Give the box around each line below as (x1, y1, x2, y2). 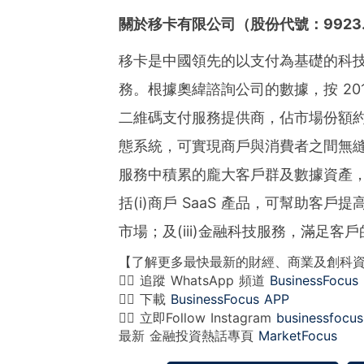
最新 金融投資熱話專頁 (118, 327, 258, 344)
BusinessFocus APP (170, 291, 289, 308)
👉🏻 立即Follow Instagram (118, 310, 276, 327)
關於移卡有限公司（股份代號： (118, 15, 323, 33)
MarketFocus (258, 327, 337, 344)
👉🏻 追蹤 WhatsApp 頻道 (118, 272, 270, 289)
